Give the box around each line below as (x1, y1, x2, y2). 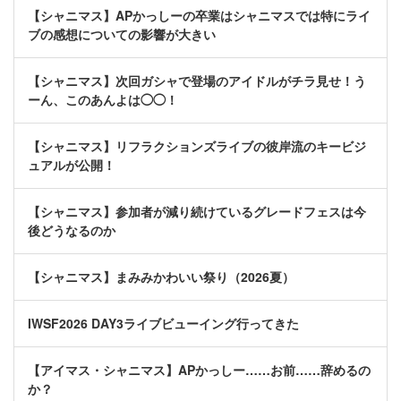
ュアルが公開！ (28, 156, 115, 175)
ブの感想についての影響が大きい (28, 25, 216, 44)
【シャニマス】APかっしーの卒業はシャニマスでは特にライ (28, 6, 371, 25)
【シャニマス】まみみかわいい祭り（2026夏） (28, 268, 294, 286)
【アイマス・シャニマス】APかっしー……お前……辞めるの (28, 361, 371, 380)
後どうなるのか (28, 221, 115, 240)
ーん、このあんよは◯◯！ (28, 90, 178, 109)
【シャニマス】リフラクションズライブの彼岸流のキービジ (28, 137, 366, 156)
